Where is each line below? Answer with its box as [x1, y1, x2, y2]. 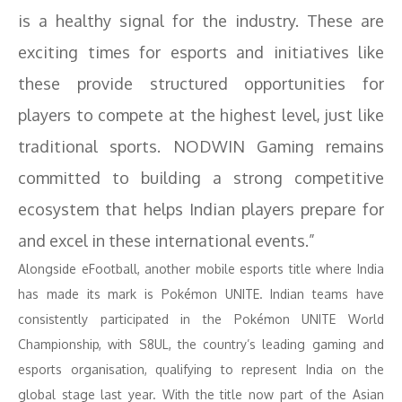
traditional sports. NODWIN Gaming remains [18, 136, 384, 156]
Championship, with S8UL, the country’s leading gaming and [18, 336, 384, 352]
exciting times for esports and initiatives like [18, 42, 384, 62]
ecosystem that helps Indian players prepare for [18, 199, 384, 219]
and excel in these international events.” [18, 231, 315, 250]
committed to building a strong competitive [18, 168, 384, 188]
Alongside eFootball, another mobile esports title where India [18, 261, 384, 276]
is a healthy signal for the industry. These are [18, 11, 384, 31]
